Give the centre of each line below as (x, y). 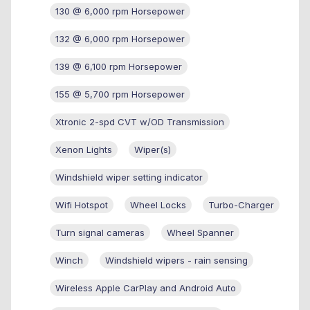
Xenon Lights (84, 149)
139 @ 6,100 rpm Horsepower (119, 66)
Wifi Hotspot (82, 204)
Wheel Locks (158, 204)
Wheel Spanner (200, 232)
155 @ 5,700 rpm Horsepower (120, 94)
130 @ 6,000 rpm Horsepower (120, 11)
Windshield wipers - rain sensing (176, 260)
